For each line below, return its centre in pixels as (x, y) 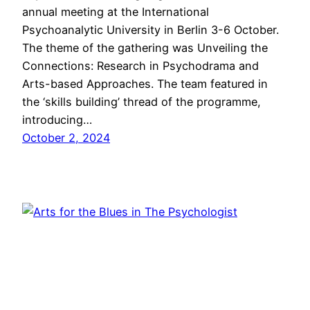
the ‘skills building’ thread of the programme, (142, 102)
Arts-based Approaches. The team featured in (145, 84)
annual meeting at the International (116, 12)
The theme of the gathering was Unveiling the (145, 48)
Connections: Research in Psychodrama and (140, 66)
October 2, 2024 (66, 138)
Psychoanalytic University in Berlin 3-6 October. (151, 30)
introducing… (57, 120)
